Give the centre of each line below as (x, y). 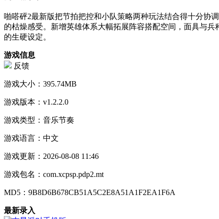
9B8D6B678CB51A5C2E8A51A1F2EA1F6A (102, 192)
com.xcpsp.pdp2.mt (73, 174)
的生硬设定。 (27, 37)
